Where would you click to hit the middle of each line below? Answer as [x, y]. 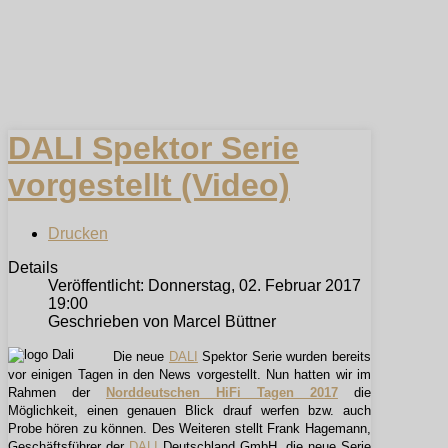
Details [33, 268]
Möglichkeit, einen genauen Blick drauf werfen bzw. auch [189, 411]
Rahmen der [57, 393]
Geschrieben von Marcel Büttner [162, 322]
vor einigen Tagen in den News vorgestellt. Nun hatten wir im [189, 375]
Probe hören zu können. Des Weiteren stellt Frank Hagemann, [189, 429]
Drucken [78, 234]
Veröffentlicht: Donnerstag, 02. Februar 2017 [204, 286]
